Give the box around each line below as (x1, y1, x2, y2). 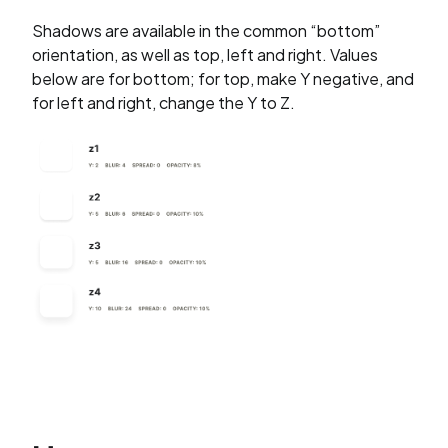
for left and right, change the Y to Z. (32, 92, 295, 113)
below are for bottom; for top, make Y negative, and (32, 68, 414, 89)
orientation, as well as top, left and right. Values (32, 44, 378, 65)
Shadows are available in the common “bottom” (32, 20, 380, 41)
